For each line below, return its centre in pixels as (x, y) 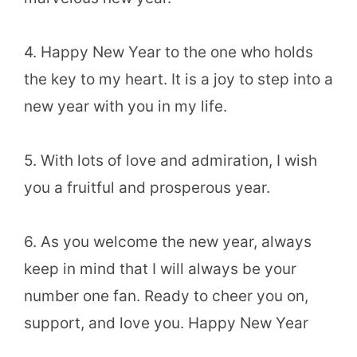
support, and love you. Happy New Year (166, 324)
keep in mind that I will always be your (160, 269)
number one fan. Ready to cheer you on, (166, 296)
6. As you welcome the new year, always (168, 242)
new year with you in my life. (126, 107)
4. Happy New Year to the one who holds (169, 53)
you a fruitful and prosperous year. (147, 188)
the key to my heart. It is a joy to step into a (178, 80)
